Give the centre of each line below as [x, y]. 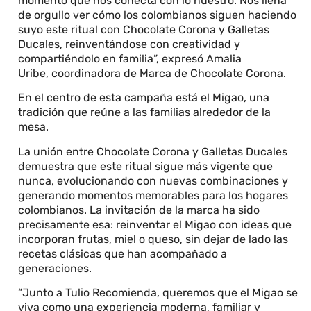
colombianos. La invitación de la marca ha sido [139, 210]
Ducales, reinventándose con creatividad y [129, 44]
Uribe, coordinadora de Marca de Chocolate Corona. [154, 73]
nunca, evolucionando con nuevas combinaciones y [153, 180]
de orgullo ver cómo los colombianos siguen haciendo [158, 15]
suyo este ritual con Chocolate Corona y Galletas [144, 30]
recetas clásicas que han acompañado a [123, 253]
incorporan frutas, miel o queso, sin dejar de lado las [153, 239]
